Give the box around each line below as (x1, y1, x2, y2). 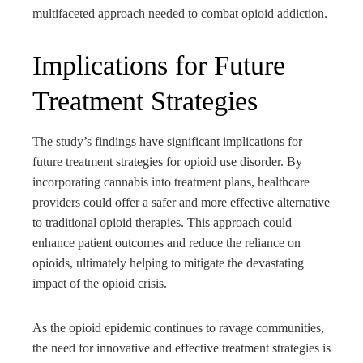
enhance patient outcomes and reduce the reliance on (32, 236, 301, 250)
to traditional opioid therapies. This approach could (32, 216, 292, 230)
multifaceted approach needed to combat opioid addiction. (32, 6, 327, 21)
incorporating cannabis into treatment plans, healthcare (32, 175, 310, 190)
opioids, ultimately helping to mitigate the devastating (32, 256, 304, 271)
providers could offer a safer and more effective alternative (32, 195, 330, 210)
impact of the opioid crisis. (32, 276, 167, 291)
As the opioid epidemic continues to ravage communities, (32, 321, 324, 335)
